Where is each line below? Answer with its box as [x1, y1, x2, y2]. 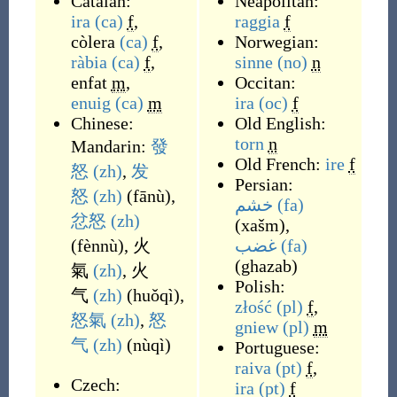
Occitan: [234, 73, 296, 92]
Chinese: [70, 113, 134, 133]
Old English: [234, 113, 326, 133]
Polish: [234, 276, 285, 296]
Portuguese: [234, 338, 320, 357]
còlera [70, 32, 115, 51]
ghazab [240, 256, 292, 276]
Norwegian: [234, 32, 319, 51]
